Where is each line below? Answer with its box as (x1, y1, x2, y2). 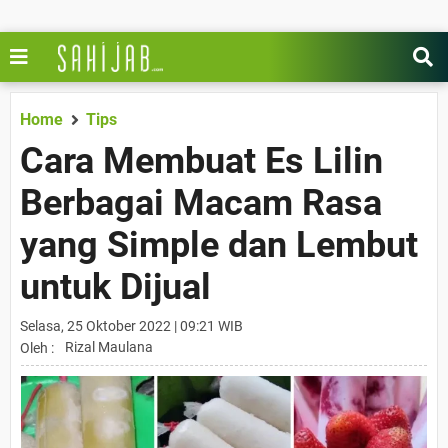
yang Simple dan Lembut (20, 224, 418, 266)
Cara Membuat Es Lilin (20, 140, 383, 182)
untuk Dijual (20, 266, 211, 308)
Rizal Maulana (65, 339, 153, 355)
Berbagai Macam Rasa (20, 182, 382, 224)
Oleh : (20, 340, 54, 356)
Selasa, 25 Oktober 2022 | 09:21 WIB (20, 318, 243, 334)
